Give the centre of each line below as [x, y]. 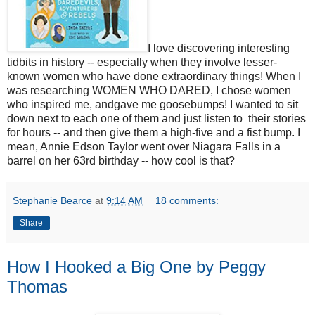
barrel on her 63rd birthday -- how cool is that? [121, 160]
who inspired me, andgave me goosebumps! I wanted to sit [153, 104]
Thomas [37, 286]
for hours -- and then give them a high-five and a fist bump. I [154, 132]
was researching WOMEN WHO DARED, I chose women [149, 90]
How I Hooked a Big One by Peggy [136, 266]
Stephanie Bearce [52, 200]
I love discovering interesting [219, 48]
